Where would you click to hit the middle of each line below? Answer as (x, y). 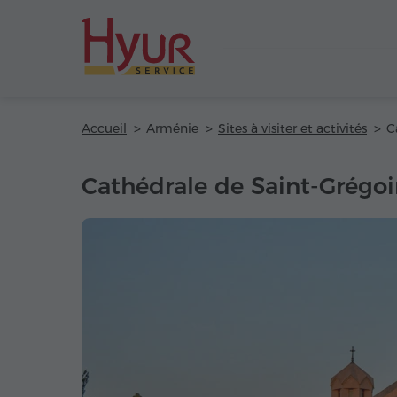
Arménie (172, 128)
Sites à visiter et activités (292, 128)
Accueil (104, 128)
